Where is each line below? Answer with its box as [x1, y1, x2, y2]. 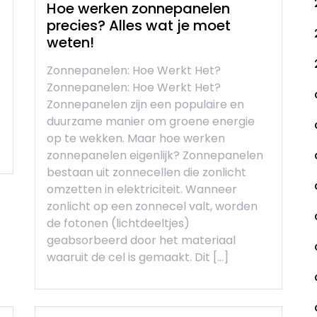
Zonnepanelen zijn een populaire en [47, 96, 244, 113]
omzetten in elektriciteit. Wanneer [47, 181, 237, 198]
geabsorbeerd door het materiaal [47, 232, 236, 249]
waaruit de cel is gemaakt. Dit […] [47, 249, 229, 266]
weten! [47, 33, 94, 53]
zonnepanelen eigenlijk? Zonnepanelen [47, 147, 263, 164]
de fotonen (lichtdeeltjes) [47, 215, 190, 232]
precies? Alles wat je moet [47, 16, 231, 36]
